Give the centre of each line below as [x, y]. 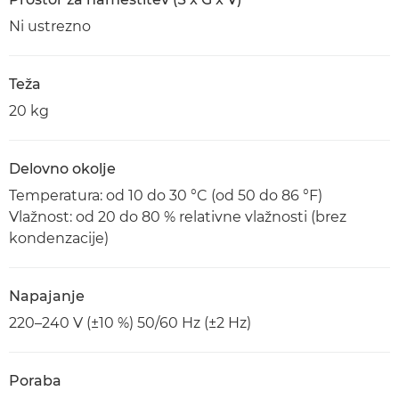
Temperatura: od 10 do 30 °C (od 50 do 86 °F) [166, 195]
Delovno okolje [62, 169]
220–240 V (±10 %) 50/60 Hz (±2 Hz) [130, 323]
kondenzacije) [59, 238]
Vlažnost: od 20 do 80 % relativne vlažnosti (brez [178, 217]
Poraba [35, 381]
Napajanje [47, 296]
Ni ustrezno [50, 26]
